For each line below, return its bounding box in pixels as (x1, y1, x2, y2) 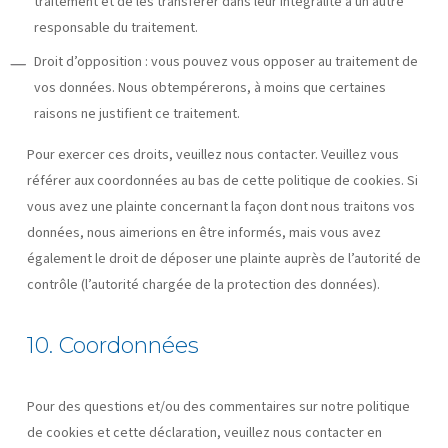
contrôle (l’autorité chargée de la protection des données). (26, 274, 380, 295)
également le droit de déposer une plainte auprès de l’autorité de (26, 248, 421, 269)
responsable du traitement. (33, 17, 198, 38)
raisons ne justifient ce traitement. (33, 103, 240, 124)
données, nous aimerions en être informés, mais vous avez (26, 222, 381, 243)
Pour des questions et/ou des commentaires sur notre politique (26, 396, 410, 417)
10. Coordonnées (26, 331, 199, 359)
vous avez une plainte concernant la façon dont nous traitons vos (26, 196, 415, 217)
